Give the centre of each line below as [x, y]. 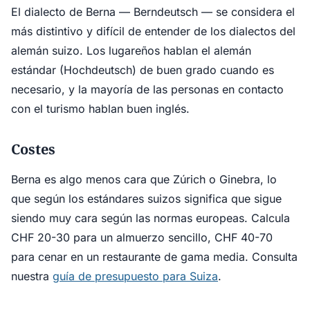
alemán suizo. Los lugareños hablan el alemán [131, 51]
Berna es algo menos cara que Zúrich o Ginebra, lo [144, 179]
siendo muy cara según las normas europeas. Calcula [151, 218]
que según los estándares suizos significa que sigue [146, 199]
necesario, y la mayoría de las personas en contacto [147, 89]
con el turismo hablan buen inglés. [100, 109]
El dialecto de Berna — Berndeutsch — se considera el [153, 12]
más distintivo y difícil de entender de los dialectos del [153, 31]
